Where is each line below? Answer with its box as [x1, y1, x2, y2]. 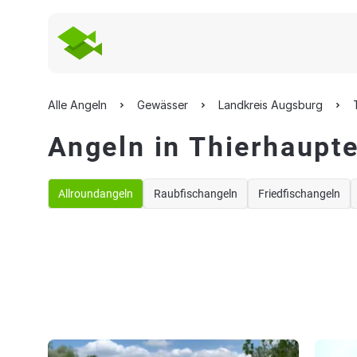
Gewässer [137, 98, 188, 112]
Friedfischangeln [258, 187, 340, 200]
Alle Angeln [48, 98, 107, 112]
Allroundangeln [58, 187, 133, 200]
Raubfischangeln [154, 187, 237, 200]
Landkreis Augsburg [218, 98, 323, 112]
